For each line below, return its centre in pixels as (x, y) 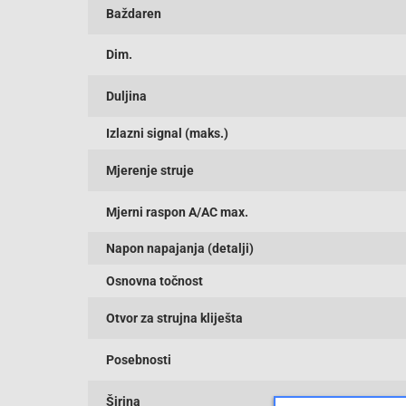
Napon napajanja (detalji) (180, 249)
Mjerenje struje (150, 170)
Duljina (126, 97)
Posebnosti (139, 359)
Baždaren (134, 13)
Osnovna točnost (155, 281)
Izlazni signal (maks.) (167, 133)
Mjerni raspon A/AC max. (177, 212)
